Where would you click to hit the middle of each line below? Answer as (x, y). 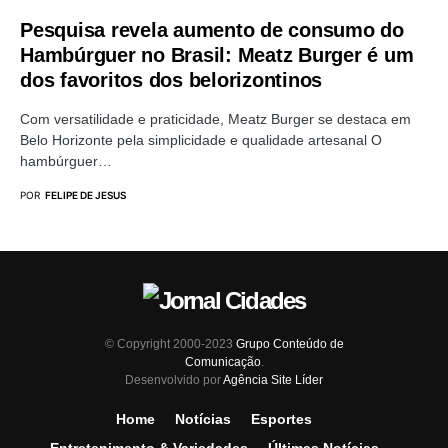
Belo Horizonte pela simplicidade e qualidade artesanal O (201, 140)
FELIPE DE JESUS (85, 195)
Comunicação (222, 362)
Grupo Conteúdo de (289, 344)
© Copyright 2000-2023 (170, 344)
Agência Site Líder (273, 380)
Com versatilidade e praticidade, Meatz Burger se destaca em (215, 119)
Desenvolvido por (174, 380)
